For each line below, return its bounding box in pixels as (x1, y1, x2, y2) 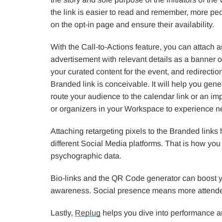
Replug (75, 208, 101, 217)
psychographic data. (51, 151, 121, 160)
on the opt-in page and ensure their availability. (51, 20, 214, 29)
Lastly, (51, 208, 75, 217)
